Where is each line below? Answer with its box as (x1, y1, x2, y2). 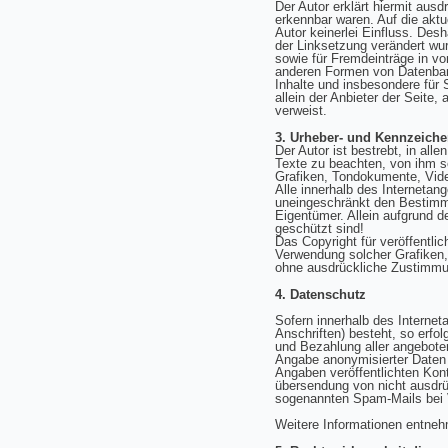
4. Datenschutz (274, 287, 366, 302)
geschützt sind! (274, 221, 368, 236)
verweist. (274, 103, 327, 118)
